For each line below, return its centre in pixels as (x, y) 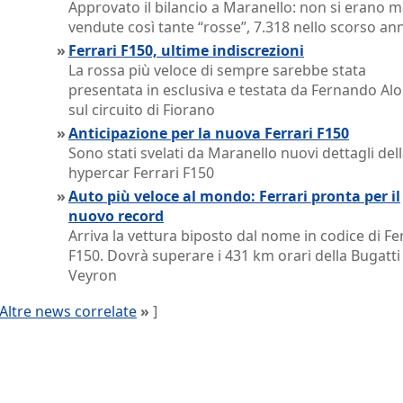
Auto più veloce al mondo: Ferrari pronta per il (234, 196)
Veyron (93, 275)
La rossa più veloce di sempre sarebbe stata (217, 70)
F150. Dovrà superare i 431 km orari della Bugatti (234, 255)
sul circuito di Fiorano (142, 110)
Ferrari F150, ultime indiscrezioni (186, 50)
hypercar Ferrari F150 (141, 173)
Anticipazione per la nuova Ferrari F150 (209, 133)
